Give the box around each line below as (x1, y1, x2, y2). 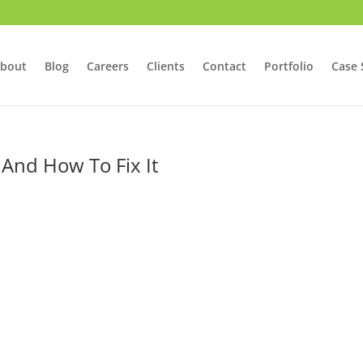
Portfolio (263, 58, 314, 74)
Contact (202, 58, 246, 74)
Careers (86, 58, 129, 74)
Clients (146, 58, 185, 74)
